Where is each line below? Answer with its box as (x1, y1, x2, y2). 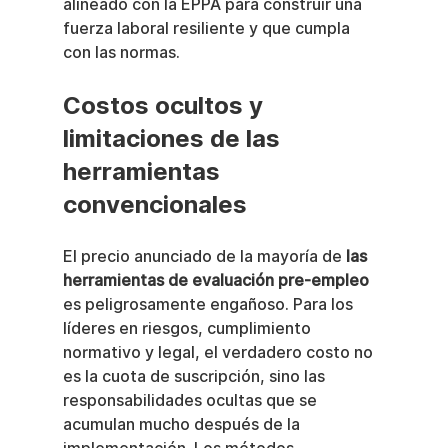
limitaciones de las (62, 124, 286, 154)
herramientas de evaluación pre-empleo (62, 271, 369, 291)
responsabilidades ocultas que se (62, 391, 321, 411)
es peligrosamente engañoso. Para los (62, 295, 357, 315)
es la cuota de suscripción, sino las (62, 367, 329, 387)
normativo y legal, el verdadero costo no (62, 343, 377, 363)
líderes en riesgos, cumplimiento (62, 319, 315, 339)
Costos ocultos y (62, 91, 269, 121)
